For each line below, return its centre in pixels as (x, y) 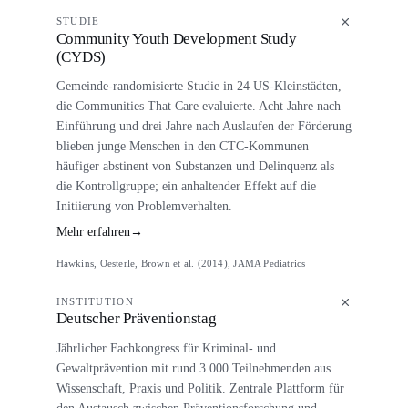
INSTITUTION (95, 302)
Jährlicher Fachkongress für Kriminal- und (166, 347)
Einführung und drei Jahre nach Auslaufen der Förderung (204, 125)
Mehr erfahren (93, 232)
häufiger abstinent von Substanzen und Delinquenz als (195, 165)
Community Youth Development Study (176, 38)
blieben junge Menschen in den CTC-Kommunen (182, 145)
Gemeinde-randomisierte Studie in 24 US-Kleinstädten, (199, 85)
